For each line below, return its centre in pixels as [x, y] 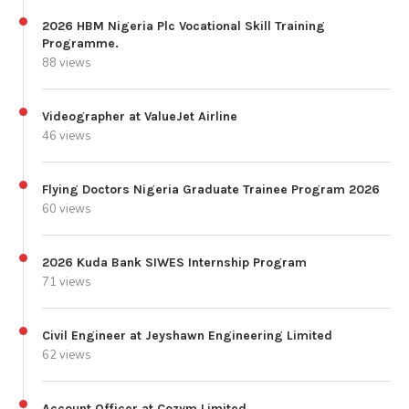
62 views [67, 355]
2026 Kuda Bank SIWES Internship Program [174, 262]
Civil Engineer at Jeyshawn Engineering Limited [187, 335]
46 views [67, 136]
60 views [67, 209]
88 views [67, 63]
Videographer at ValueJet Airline [140, 116]
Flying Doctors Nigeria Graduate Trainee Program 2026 [211, 189]
